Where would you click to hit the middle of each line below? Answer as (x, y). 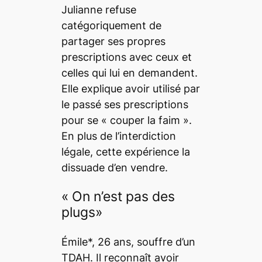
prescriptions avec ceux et (126, 57)
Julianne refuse (99, 9)
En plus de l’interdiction (118, 136)
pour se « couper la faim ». (126, 120)
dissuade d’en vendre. (114, 167)
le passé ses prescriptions (125, 104)
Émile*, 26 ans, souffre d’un (128, 242)
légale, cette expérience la (125, 151)
